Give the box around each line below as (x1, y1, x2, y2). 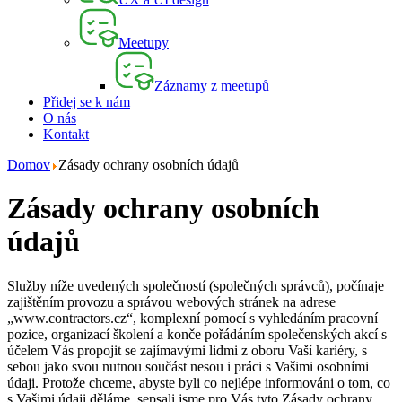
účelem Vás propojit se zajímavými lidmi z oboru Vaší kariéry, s (7, 342, 367, 358)
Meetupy (118, 34, 169, 50)
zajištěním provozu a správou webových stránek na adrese (7, 293, 336, 310)
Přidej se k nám (43, 93, 130, 109)
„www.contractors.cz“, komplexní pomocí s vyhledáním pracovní (7, 310, 378, 326)
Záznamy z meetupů (154, 77, 269, 93)
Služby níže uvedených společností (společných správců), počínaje (7, 277, 384, 293)
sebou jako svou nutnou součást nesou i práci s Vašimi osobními (7, 358, 369, 374)
